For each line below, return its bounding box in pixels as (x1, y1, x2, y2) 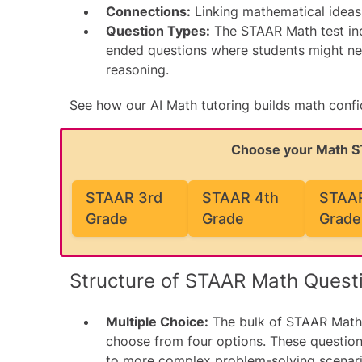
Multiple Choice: (106, 314, 208, 330)
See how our (69, 97, 150, 113)
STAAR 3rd (86, 189, 162, 206)
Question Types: (106, 23, 210, 39)
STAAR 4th (202, 189, 280, 206)
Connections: (106, 3, 191, 19)
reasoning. (106, 61, 169, 78)
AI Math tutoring (150, 97, 250, 113)
